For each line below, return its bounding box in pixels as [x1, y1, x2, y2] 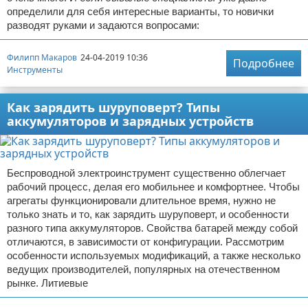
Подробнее [233, 56, 294, 71]
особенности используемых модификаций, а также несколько [7, 250, 300, 261]
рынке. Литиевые [7, 277, 88, 289]
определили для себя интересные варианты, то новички [7, 5, 274, 17]
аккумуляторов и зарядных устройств [7, 113, 254, 129]
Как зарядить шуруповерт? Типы [7, 99, 220, 115]
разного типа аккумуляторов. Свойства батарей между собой [7, 222, 298, 234]
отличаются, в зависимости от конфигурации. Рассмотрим [7, 236, 284, 247]
